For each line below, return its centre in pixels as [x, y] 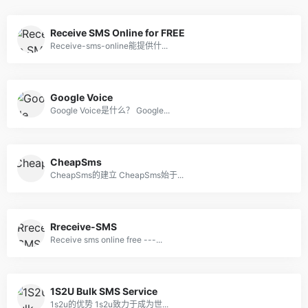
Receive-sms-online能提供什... [109, 46]
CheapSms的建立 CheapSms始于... [117, 175]
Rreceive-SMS [84, 227]
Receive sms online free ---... [106, 240]
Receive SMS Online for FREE [118, 33]
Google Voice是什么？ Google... [110, 111]
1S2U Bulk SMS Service [104, 291]
